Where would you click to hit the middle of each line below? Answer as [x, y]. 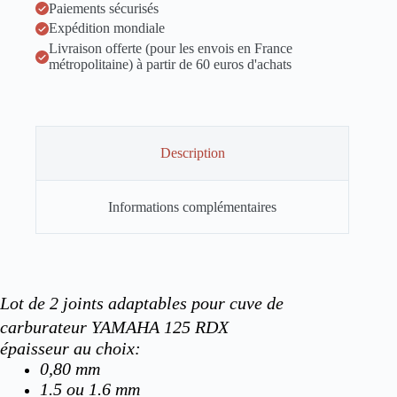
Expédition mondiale [107, 28]
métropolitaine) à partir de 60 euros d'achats [170, 65]
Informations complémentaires [193, 206]
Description [192, 153]
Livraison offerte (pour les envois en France [171, 49]
